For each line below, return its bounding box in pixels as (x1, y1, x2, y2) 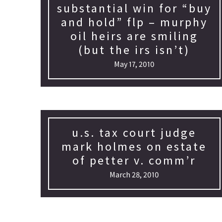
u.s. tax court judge (72, 125, 197, 140)
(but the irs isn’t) (78, 42, 190, 57)
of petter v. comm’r (72, 153, 196, 168)
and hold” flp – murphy (60, 14, 208, 30)
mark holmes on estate (61, 139, 207, 154)
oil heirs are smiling (70, 28, 198, 44)
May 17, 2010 (113, 59, 155, 69)
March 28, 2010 (109, 169, 159, 179)
